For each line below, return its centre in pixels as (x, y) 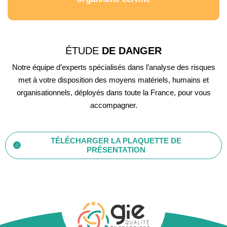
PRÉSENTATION (116, 149)
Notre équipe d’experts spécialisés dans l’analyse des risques (113, 67)
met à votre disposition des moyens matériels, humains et (113, 80)
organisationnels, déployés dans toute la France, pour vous (113, 92)
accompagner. (113, 105)
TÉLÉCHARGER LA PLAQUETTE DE (116, 140)
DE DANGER (130, 50)
